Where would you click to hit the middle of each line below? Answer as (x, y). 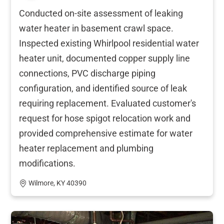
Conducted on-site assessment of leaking (101, 13)
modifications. (47, 163)
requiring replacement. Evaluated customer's (107, 103)
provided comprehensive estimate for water (106, 133)
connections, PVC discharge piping (87, 73)
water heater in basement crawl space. (96, 28)
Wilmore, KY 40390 (57, 183)
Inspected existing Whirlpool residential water (109, 43)
